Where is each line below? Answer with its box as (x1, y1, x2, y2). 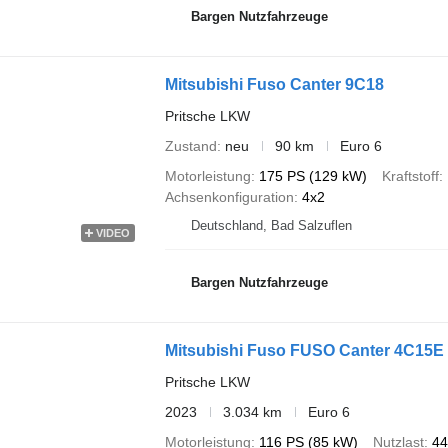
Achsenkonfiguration (164, 188, 294, 205)
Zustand (164, 137, 217, 154)
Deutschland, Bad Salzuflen (190, 217, 352, 233)
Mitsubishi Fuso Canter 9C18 (164, 75, 384, 93)
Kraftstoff (381, 167, 439, 184)
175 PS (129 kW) (258, 167, 367, 184)
